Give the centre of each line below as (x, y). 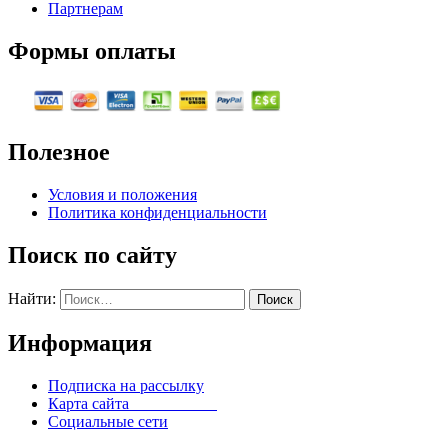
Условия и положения (122, 195)
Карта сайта (132, 403)
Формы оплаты (92, 50)
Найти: (32, 299)
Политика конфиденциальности (157, 213)
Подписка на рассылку (126, 385)
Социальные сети (108, 421)
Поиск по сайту (92, 255)
